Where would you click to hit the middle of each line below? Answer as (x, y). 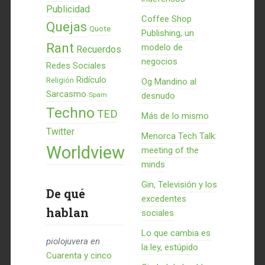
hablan (67, 212)
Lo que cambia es (176, 233)
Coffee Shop (166, 19)
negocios (159, 62)
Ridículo (91, 80)
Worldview (85, 153)
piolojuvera (67, 241)
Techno (70, 113)
